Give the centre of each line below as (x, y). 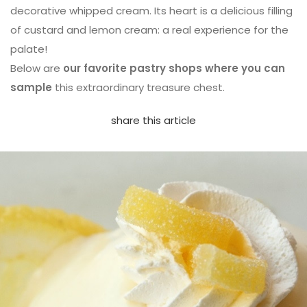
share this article (153, 120)
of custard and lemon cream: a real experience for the (149, 30)
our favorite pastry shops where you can (173, 68)
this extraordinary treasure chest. (138, 87)
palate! (29, 49)
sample (31, 87)
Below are (35, 68)
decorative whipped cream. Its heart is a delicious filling (151, 11)
